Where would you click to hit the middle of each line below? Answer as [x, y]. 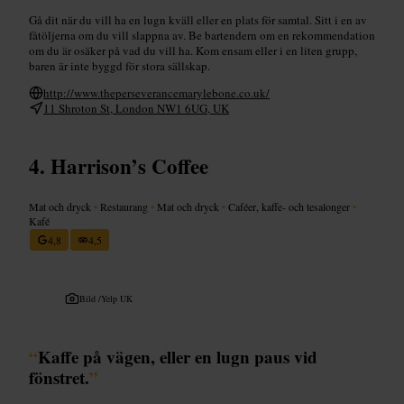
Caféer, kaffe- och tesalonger [289, 206]
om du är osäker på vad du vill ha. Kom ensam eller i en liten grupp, [193, 50]
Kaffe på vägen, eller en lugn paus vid [178, 356]
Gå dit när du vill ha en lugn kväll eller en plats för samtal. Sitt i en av [198, 19]
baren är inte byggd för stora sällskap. [119, 65]
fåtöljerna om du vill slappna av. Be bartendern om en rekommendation [202, 35]
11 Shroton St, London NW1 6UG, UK [136, 108]
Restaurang [124, 206]
